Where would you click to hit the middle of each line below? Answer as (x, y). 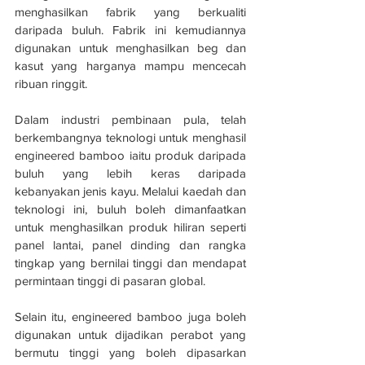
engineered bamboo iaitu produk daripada (130, 156)
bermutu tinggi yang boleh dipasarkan (130, 353)
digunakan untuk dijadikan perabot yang (130, 335)
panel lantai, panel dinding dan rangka (130, 245)
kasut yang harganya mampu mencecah (130, 66)
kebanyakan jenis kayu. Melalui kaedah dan (130, 191)
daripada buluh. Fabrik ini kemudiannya (130, 30)
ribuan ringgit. (51, 84)
